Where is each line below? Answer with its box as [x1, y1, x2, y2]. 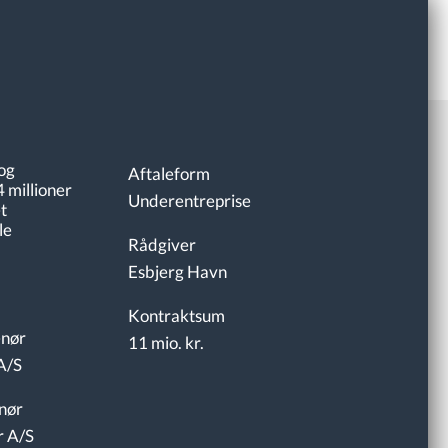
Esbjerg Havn [127, 261, 227, 282]
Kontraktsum [127, 305, 225, 326]
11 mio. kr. [127, 332, 204, 353]
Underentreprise [127, 190, 251, 211]
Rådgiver [127, 234, 196, 255]
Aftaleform [127, 163, 210, 184]
